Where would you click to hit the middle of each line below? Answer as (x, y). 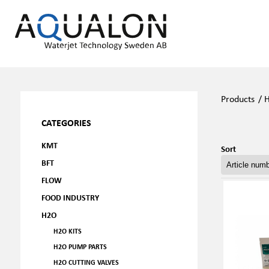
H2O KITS (67, 231)
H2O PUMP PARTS (80, 246)
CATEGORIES (66, 122)
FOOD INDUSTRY (70, 197)
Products (237, 98)
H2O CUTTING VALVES (86, 262)
